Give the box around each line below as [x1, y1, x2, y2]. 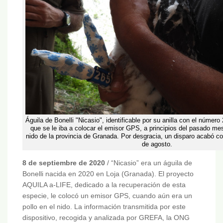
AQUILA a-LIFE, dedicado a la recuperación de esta [22, 181, 186, 189]
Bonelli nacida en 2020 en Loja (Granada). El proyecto [22, 170, 194, 178]
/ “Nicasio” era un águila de [105, 159, 192, 167]
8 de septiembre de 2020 [22, 159, 105, 167]
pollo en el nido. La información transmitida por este [22, 203, 186, 211]
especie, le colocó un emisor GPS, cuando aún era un [22, 192, 192, 200]
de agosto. [141, 140, 172, 148]
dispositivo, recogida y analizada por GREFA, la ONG [22, 214, 190, 222]
